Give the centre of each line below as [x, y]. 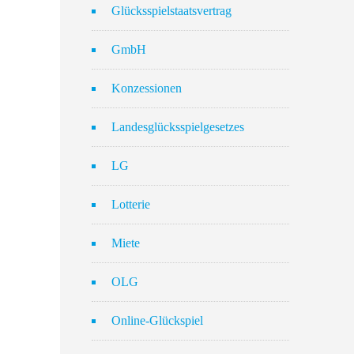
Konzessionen [147, 88]
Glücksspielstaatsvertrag [171, 11]
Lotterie [131, 204]
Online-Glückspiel [157, 320]
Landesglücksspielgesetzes [178, 127]
